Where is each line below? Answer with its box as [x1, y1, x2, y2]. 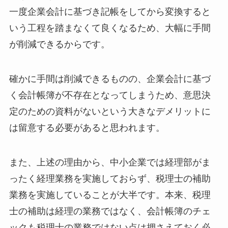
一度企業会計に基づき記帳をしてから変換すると [9, 6, 211, 17]
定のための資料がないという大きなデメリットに [9, 106, 211, 117]
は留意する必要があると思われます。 [9, 122, 165, 133]
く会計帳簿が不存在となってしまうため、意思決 [9, 90, 211, 100]
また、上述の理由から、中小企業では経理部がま [9, 157, 211, 167]
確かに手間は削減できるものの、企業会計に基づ [9, 73, 211, 84]
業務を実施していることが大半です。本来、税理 [9, 189, 211, 200]
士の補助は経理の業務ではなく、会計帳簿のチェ [9, 206, 211, 216]
